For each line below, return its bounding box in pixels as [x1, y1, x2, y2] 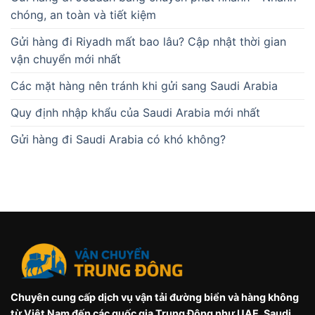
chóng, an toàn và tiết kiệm [11, 7, 156, 22]
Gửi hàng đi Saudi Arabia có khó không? [11, 131, 226, 146]
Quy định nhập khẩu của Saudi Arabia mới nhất [11, 105, 260, 120]
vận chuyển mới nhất [11, 51, 121, 66]
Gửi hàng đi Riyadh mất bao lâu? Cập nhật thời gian [11, 34, 286, 49]
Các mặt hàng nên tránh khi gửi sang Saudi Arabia [11, 78, 278, 93]
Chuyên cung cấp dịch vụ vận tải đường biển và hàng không [11, 290, 299, 303]
